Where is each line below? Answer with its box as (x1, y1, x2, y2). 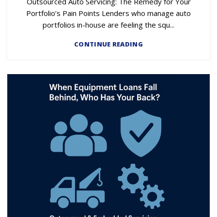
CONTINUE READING (74, 40, 143, 49)
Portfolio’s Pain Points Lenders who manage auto (26, 8, 191, 18)
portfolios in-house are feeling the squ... (43, 20, 174, 30)
